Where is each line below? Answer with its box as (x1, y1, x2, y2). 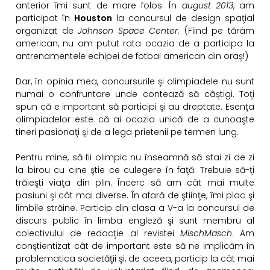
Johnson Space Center (78, 25, 178, 37)
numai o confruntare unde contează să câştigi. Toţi (16, 88, 254, 101)
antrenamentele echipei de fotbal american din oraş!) (16, 50, 248, 63)
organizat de (16, 25, 78, 37)
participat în (16, 12, 74, 25)
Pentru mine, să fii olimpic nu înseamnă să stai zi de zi (16, 151, 254, 164)
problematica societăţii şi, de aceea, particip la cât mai (16, 253, 254, 265)
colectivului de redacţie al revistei (16, 227, 180, 240)
